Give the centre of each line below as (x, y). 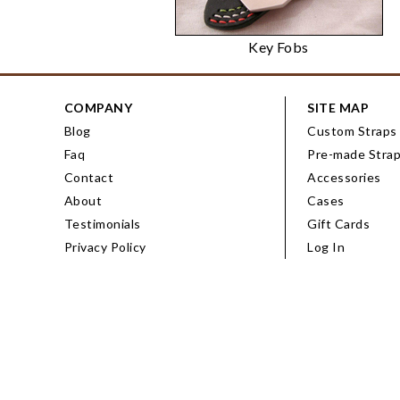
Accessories (344, 177)
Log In (326, 247)
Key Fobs (279, 47)
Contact (89, 177)
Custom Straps (352, 131)
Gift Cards (339, 224)
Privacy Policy (105, 247)
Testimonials (103, 224)
